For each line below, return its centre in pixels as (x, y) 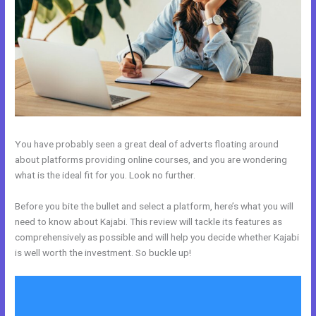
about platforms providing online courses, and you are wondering (151, 159)
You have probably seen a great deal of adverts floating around (147, 144)
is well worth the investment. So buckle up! (103, 252)
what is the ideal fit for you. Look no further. (105, 175)
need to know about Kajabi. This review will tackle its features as (149, 221)
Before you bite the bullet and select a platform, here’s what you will (154, 206)
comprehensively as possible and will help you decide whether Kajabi (157, 237)
